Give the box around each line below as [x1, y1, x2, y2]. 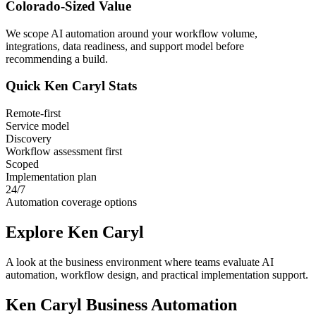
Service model [6, 120, 69, 133]
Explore [6, 223, 68, 242]
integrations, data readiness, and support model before [6, 39, 244, 52]
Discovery [6, 133, 51, 145]
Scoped [6, 158, 39, 171]
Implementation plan [6, 171, 97, 183]
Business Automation [82, 295, 237, 314]
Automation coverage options [6, 196, 137, 209]
